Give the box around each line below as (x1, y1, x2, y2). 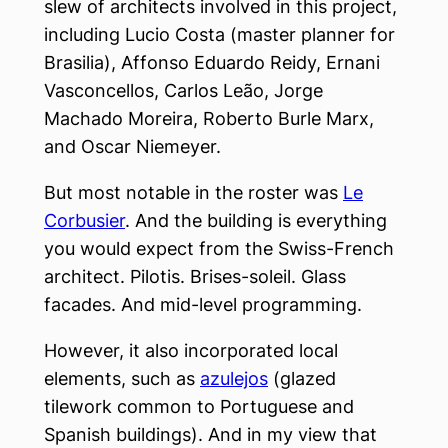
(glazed (268, 368, 336, 389)
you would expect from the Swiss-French (44, 238, 394, 259)
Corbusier (44, 210, 125, 231)
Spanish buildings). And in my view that (44, 424, 377, 445)
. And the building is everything (125, 210, 387, 231)
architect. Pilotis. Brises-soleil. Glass (44, 266, 346, 287)
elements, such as (44, 368, 200, 389)
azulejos (200, 368, 268, 389)
